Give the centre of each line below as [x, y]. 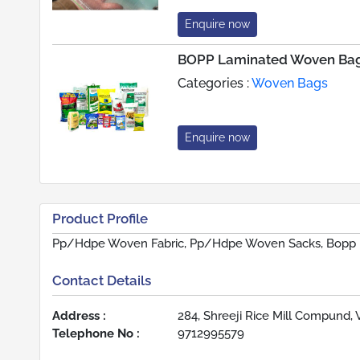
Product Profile [100, 218]
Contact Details [102, 280]
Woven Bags [289, 83]
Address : [79, 316]
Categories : [214, 83]
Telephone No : [96, 334]
